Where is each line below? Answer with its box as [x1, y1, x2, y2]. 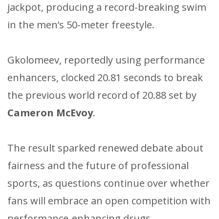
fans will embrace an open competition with [7, 194, 211, 208]
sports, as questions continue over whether [7, 176, 210, 190]
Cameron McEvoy [7, 106, 93, 120]
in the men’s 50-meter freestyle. [7, 18, 154, 32]
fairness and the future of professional [7, 159, 189, 173]
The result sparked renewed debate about [7, 141, 203, 155]
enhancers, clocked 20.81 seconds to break [7, 71, 203, 85]
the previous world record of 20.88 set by [7, 88, 197, 102]
